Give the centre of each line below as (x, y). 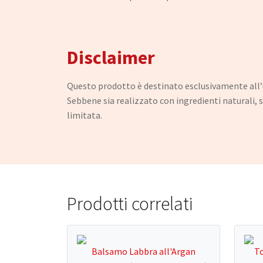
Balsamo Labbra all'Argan (144, 252)
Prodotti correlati (130, 203)
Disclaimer (111, 57)
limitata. (85, 115)
